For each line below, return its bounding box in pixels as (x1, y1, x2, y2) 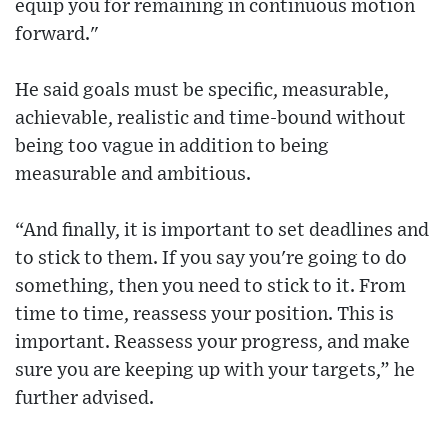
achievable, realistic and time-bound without (15, 108, 406, 128)
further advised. (15, 388, 154, 408)
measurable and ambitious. (15, 164, 251, 184)
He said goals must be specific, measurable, (15, 80, 389, 100)
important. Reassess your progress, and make (15, 332, 410, 352)
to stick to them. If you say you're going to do (15, 248, 407, 268)
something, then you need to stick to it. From (15, 276, 406, 296)
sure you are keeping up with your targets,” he (15, 360, 415, 380)
